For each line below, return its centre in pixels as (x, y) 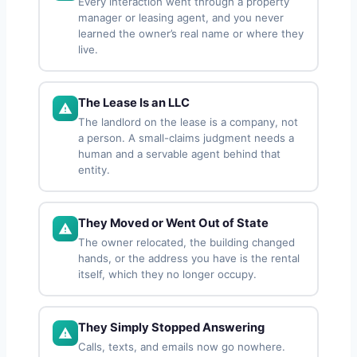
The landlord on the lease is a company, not (188, 122)
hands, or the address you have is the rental (189, 258)
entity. (94, 169)
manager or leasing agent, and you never (181, 17)
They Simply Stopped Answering (171, 327)
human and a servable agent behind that (179, 153)
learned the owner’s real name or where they (191, 33)
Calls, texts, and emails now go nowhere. (182, 346)
